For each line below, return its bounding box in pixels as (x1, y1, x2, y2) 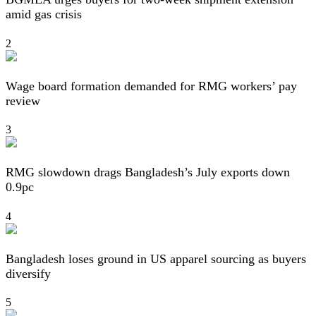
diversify (6, 266, 51, 281)
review (6, 93, 40, 108)
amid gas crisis (6, 7, 82, 22)
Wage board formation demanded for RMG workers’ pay (6, 78, 297, 93)
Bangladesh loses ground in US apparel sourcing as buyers (6, 251, 306, 266)
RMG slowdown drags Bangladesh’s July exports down (6, 165, 290, 180)
